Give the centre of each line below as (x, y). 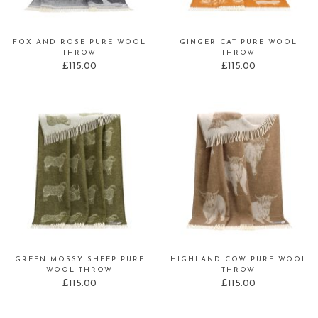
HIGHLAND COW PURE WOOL (238, 260)
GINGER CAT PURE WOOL (238, 43)
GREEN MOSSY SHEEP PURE (79, 260)
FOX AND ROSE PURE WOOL (79, 43)
